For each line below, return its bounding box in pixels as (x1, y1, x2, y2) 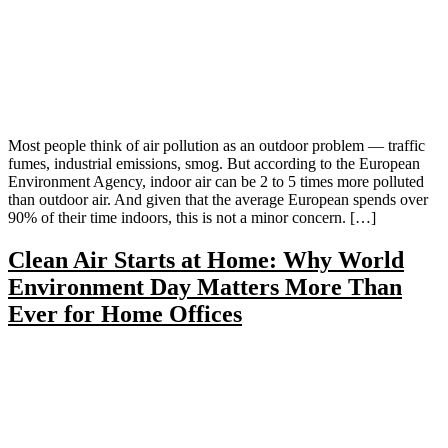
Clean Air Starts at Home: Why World (8, 247, 404, 274)
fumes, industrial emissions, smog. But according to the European (8, 155, 420, 173)
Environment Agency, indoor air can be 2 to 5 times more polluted (8, 173, 424, 191)
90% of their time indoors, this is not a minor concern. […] (8, 209, 376, 227)
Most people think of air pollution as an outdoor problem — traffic (8, 137, 425, 155)
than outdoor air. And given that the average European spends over (8, 191, 428, 209)
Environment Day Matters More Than (8, 274, 402, 301)
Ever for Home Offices (8, 301, 242, 328)
